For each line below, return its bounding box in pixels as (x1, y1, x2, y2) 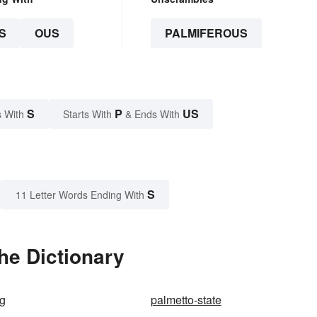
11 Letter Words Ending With (16, 188, 144, 202)
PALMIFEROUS (164, 25, 248, 42)
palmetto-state (150, 292, 221, 309)
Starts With (63, 107, 115, 122)
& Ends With (122, 107, 183, 122)
